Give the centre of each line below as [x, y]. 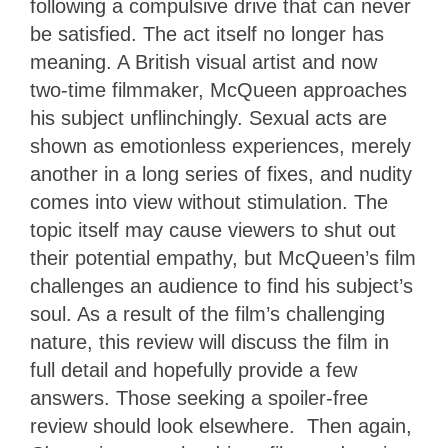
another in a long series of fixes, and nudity [221, 173]
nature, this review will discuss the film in [209, 341]
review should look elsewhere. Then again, [221, 425]
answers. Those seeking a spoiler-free [199, 397]
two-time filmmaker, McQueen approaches [218, 89]
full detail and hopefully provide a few [193, 369]
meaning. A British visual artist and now [203, 61]
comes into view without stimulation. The [209, 201]
